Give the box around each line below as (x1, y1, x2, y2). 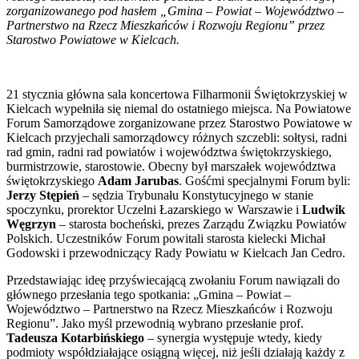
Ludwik (302, 202, 345, 216)
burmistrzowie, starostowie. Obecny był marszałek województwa (6, 159, 336, 173)
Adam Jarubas (98, 173, 179, 188)
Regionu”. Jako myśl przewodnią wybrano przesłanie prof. (6, 316, 304, 330)
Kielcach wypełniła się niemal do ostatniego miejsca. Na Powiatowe (6, 101, 351, 115)
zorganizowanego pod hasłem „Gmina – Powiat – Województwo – (6, 3, 344, 18)
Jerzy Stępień (6, 188, 79, 202)
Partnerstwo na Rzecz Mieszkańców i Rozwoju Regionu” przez (6, 18, 325, 32)
